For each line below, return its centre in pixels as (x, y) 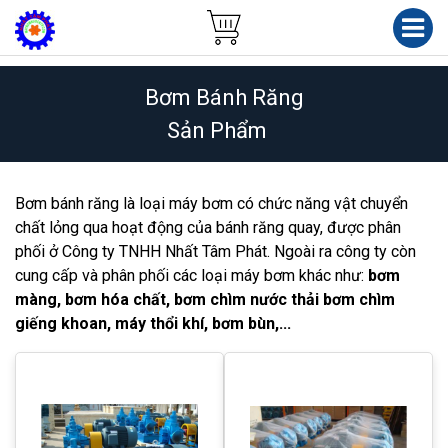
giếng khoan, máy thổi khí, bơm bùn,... (153, 323)
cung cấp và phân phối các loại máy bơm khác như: (191, 275)
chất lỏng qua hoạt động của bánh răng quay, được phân (208, 227)
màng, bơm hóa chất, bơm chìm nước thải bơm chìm (205, 299)
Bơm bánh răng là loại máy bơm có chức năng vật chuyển (211, 203)
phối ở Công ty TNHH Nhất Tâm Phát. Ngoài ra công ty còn (215, 251)
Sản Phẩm (216, 130)
